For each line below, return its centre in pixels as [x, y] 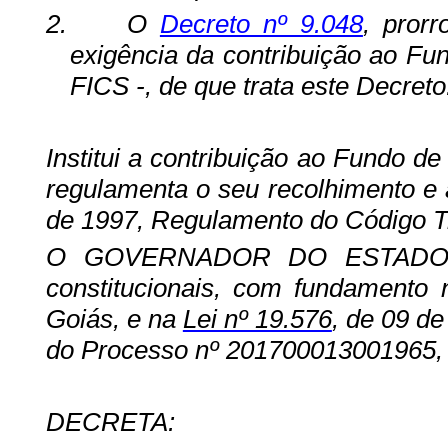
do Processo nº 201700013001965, [244, 349]
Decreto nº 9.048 [261, 23]
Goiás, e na [114, 318]
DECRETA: [110, 422]
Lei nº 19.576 [257, 318]
